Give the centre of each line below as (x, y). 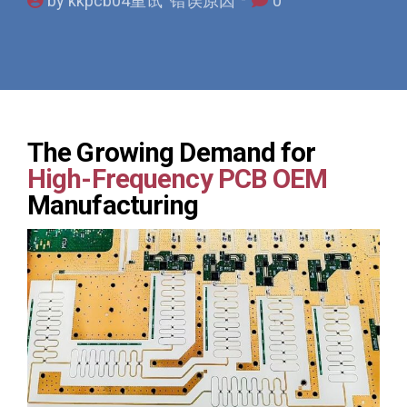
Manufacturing (113, 205)
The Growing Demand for (172, 152)
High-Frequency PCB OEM (178, 179)
